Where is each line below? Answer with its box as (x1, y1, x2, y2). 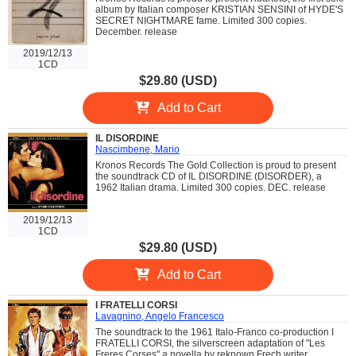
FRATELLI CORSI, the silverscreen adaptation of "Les (95, 337, 325, 349)
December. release (95, 25, 177, 37)
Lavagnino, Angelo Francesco (95, 310, 224, 322)
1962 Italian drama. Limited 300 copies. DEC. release (95, 181, 326, 193)
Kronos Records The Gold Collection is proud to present (95, 159, 336, 171)
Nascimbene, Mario (95, 143, 180, 155)
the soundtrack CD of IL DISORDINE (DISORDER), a (95, 170, 322, 182)
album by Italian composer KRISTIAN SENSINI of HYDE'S (95, 3, 343, 15)
